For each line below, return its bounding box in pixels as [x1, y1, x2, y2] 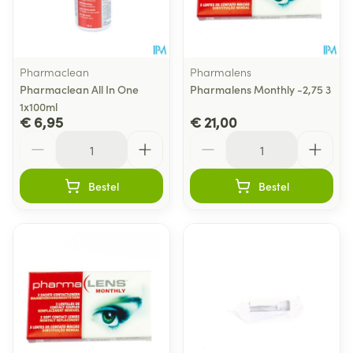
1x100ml [20, 98, 58, 114]
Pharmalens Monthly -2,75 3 [190, 81, 331, 97]
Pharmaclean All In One [20, 81, 139, 97]
